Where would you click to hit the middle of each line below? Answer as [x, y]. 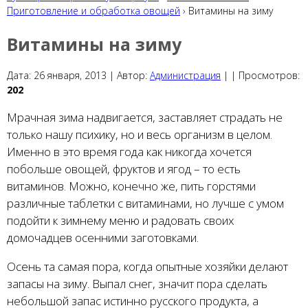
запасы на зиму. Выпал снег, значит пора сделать [137, 284]
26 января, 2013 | [74, 76]
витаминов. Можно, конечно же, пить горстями [131, 186]
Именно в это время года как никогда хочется [129, 152]
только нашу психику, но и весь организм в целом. [140, 135]
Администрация [185, 76]
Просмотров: [269, 76]
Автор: [133, 76]
